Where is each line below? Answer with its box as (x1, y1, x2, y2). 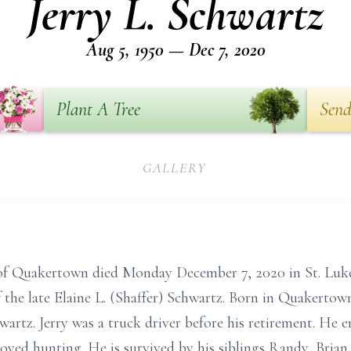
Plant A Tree (56, 98, 140, 121)
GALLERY (142, 159, 207, 176)
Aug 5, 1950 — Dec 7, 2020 (85, 38, 266, 61)
